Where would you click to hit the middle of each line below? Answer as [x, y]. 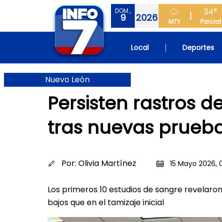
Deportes [198, 48]
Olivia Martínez [107, 163]
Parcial [210, 22]
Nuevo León [67, 79]
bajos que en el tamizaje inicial [106, 202]
